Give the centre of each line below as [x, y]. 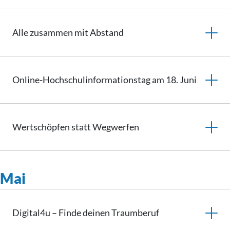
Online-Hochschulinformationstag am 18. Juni [104, 80]
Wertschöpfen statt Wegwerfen [76, 127]
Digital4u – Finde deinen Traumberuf [86, 213]
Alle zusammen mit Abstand [68, 32]
